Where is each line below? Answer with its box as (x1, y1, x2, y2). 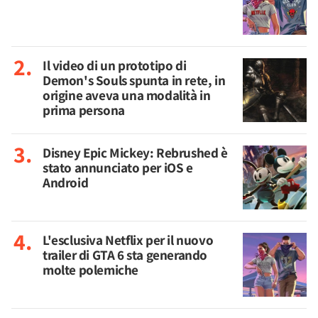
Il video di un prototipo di (43, 56, 187, 75)
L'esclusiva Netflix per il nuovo (43, 231, 214, 249)
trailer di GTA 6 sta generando (43, 246, 208, 264)
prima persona (43, 101, 125, 119)
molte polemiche (43, 261, 138, 279)
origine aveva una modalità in (43, 86, 211, 104)
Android (43, 173, 89, 192)
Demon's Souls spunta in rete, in (43, 71, 226, 89)
